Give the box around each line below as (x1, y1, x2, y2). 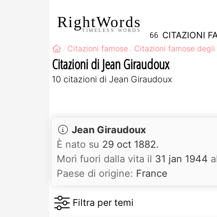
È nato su (57, 138, 99, 150)
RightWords (57, 13, 141, 31)
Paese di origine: (57, 167, 133, 179)
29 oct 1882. (99, 138, 159, 150)
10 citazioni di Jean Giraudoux (52, 74, 172, 84)
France (133, 167, 168, 179)
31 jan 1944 (155, 153, 208, 165)
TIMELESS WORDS (82, 27, 141, 33)
